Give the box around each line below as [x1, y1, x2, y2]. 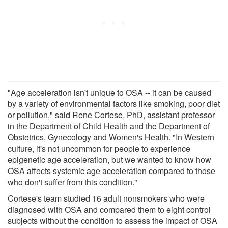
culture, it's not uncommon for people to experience [8, 142, 190, 154]
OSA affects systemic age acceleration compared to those [8, 164, 215, 177]
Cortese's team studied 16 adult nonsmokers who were [8, 192, 205, 204]
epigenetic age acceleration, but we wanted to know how [8, 153, 211, 165]
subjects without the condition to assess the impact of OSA [8, 214, 217, 226]
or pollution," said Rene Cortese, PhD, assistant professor [8, 108, 215, 121]
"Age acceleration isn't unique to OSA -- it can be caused [8, 86, 211, 98]
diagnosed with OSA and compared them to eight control [8, 203, 211, 215]
